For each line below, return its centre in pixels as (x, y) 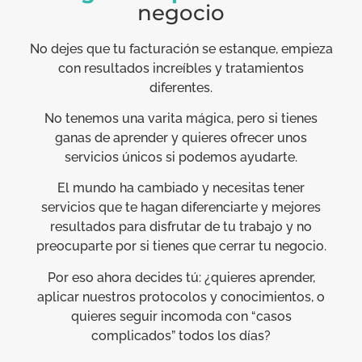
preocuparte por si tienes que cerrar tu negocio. (181, 246)
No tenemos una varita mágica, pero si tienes (181, 118)
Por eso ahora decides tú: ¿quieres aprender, (181, 277)
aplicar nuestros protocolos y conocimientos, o (181, 297)
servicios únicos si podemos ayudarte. (181, 157)
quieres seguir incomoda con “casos (181, 316)
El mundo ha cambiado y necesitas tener (181, 188)
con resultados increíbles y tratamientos (181, 68)
